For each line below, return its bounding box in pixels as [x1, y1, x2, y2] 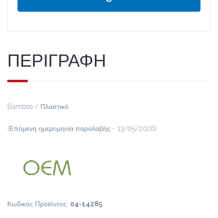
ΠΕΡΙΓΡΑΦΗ [7, 50, 106, 71]
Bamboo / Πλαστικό [7, 102, 69, 110]
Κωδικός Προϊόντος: [7, 200, 70, 208]
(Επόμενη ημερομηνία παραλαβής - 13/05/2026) [7, 124, 157, 132]
